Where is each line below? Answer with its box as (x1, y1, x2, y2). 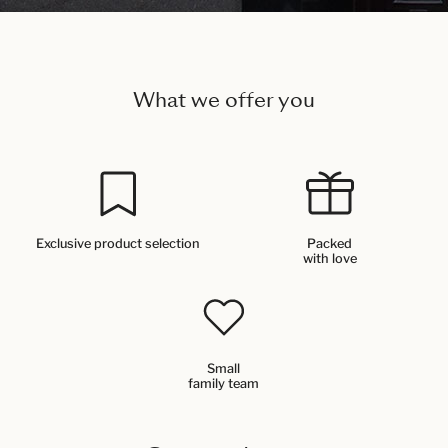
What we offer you (133, 85, 315, 115)
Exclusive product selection (36, 236, 201, 251)
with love (302, 251, 357, 266)
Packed (307, 236, 353, 251)
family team (188, 376, 260, 391)
